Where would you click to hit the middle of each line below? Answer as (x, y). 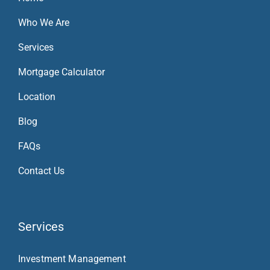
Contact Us (41, 171)
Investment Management (72, 259)
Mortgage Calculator (61, 72)
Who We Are (43, 23)
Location (36, 97)
